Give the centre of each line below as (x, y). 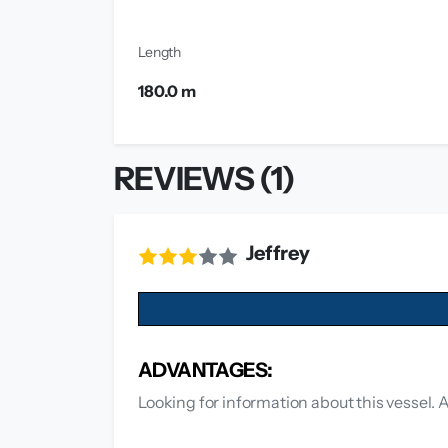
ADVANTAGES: (205, 369)
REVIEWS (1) (205, 178)
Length (160, 51)
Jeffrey (278, 252)
